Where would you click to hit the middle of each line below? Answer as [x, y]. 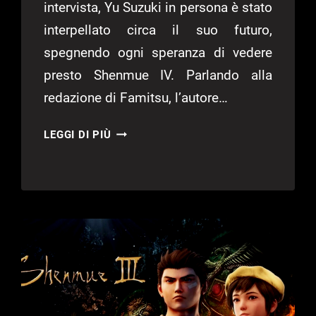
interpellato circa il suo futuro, [158, 30]
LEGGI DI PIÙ [78, 135]
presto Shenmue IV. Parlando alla [158, 75]
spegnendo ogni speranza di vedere [158, 53]
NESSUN [133, 167]
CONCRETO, [142, 202]
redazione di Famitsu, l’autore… [136, 98]
